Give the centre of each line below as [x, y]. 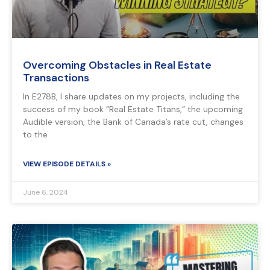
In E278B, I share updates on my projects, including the [131, 97]
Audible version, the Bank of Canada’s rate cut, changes [133, 122]
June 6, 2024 [46, 193]
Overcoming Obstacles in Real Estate [117, 65]
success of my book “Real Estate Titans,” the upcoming [133, 109]
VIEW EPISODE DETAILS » [67, 164]
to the [35, 135]
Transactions [56, 78]
